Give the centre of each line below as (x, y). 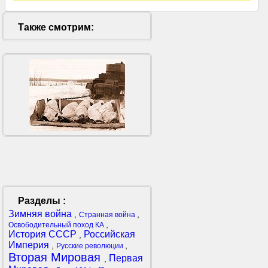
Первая (126, 258)
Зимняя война (41, 214)
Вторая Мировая (56, 258)
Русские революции (91, 246)
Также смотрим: (56, 28)
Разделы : (42, 201)
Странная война (108, 215)
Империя (30, 245)
